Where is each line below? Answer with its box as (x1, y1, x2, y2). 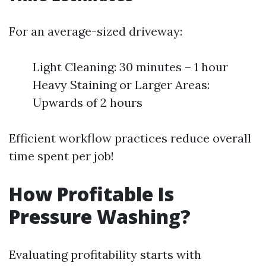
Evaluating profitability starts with (9, 247, 201, 262)
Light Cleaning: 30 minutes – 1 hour (33, 59, 228, 74)
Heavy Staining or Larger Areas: (33, 77, 210, 92)
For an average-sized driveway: (9, 24, 182, 39)
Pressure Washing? (9, 204, 191, 229)
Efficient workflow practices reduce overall (9, 131, 251, 145)
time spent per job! (9, 148, 114, 163)
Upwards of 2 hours (33, 95, 142, 110)
